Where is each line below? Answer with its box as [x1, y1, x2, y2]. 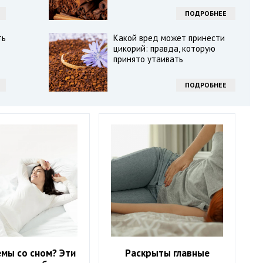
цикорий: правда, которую [113, 43, 215, 54]
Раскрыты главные [124, 247, 210, 260]
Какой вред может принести [113, 32, 225, 43]
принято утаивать [113, 53, 183, 65]
